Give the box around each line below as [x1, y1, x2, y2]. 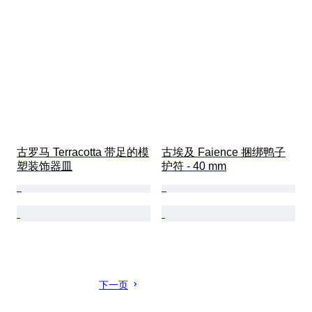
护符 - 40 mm [162, 160, 226, 173]
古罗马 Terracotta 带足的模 [17, 146, 149, 159]
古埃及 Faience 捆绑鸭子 [162, 146, 286, 159]
